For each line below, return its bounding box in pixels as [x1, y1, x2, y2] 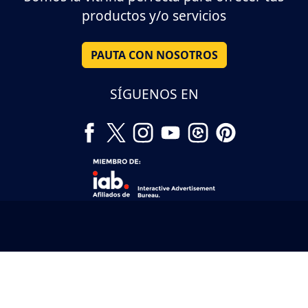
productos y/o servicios [82, 6, 226, 25]
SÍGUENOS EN [109, 85, 199, 104]
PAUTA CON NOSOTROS [90, 47, 218, 63]
